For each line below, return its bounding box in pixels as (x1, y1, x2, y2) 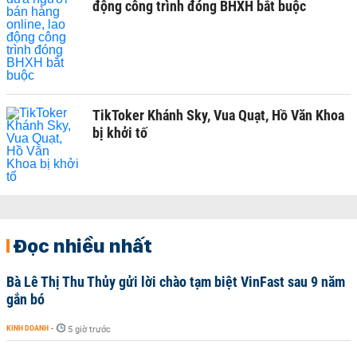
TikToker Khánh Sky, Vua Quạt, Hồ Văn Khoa (92, 106, 344, 124)
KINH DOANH (6, 323, 49, 332)
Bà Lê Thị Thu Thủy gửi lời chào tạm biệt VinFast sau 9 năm (6, 273, 345, 290)
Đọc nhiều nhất (13, 233, 152, 257)
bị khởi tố (92, 124, 147, 141)
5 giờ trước (68, 324, 111, 335)
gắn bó (6, 290, 45, 308)
